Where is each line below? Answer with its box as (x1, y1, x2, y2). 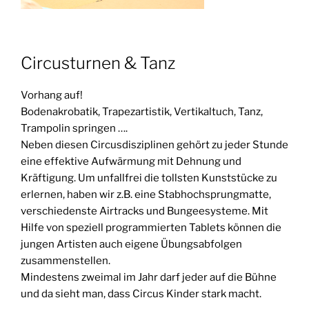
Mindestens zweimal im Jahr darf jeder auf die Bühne (21, 270, 277, 283)
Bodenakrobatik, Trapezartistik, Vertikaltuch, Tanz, (21, 105, 263, 118)
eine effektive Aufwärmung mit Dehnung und (21, 154, 241, 168)
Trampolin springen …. (21, 121, 128, 134)
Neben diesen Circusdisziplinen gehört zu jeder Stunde (21, 138, 288, 151)
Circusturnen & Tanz (21, 52, 175, 73)
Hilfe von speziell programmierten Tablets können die (21, 221, 281, 234)
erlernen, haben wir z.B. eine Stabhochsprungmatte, (21, 188, 271, 201)
